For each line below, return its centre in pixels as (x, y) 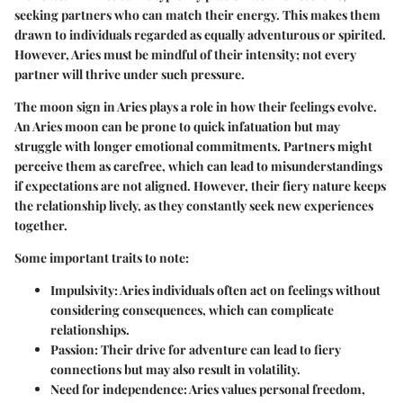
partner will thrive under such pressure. (130, 74)
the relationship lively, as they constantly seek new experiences (194, 205)
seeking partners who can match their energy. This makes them (197, 14)
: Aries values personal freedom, (274, 389)
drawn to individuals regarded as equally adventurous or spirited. (200, 34)
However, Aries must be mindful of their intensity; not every (185, 54)
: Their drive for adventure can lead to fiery (218, 349)
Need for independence (117, 389)
